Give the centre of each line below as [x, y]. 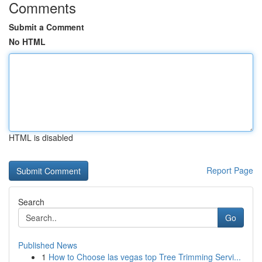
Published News [48, 245]
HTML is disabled [41, 137]
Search [31, 202]
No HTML [27, 42]
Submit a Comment [46, 27]
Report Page [230, 170]
